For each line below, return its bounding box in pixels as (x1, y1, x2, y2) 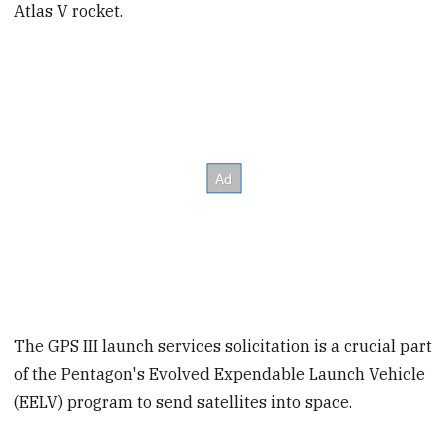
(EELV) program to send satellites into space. (14, 392, 353, 413)
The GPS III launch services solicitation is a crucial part (14, 336, 433, 357)
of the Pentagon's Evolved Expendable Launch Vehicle (14, 364, 426, 385)
